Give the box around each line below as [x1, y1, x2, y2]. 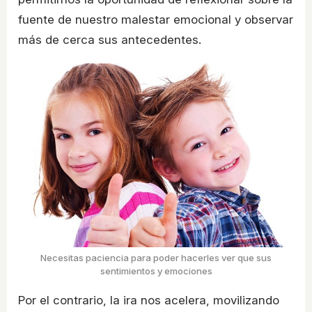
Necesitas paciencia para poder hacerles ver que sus [40, 252, 272, 264]
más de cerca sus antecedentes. [18, 33, 201, 47]
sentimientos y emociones [100, 265, 212, 277]
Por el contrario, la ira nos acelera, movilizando [18, 293, 279, 308]
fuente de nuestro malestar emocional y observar [18, 13, 293, 27]
